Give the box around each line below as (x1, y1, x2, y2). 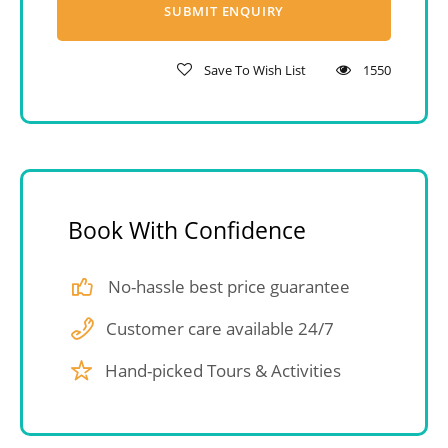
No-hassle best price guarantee (108, 275, 350, 299)
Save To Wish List (204, 61, 306, 80)
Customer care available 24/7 (106, 317, 334, 341)
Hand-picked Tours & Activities (105, 359, 341, 383)
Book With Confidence (68, 214, 306, 247)
